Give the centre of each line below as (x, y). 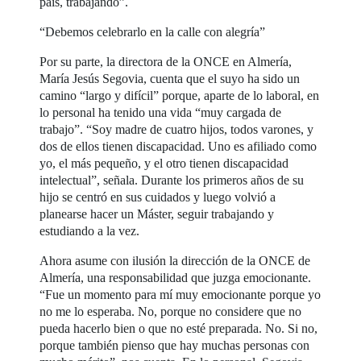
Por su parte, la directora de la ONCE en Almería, (166, 61)
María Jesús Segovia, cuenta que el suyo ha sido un (170, 78)
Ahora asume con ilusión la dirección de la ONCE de (175, 260)
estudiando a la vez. (90, 230)
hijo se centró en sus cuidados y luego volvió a (158, 197)
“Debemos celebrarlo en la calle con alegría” (153, 31)
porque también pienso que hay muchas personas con (175, 345)
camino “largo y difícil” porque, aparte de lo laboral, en (180, 95)
